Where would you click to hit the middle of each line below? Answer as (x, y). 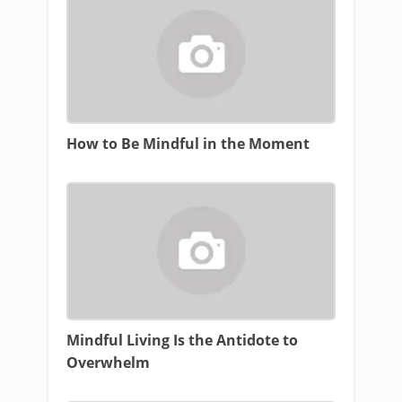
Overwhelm (108, 363)
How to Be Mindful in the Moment (188, 144)
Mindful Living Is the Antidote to (182, 340)
